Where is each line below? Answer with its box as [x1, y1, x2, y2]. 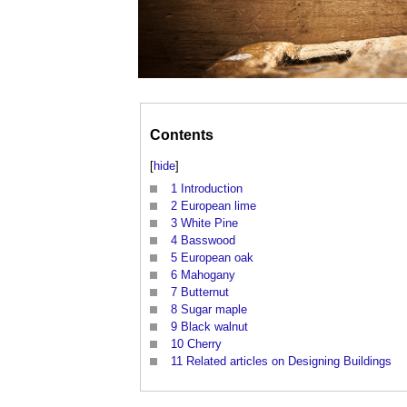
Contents [150, 126, 213, 143]
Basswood [181, 233, 235, 248]
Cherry [187, 337, 222, 352]
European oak [181, 251, 253, 265]
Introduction [181, 182, 243, 196]
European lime [181, 199, 256, 213]
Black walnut [181, 320, 248, 334]
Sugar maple [181, 303, 247, 317]
